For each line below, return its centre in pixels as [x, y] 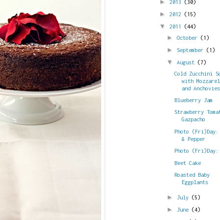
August [187, 62]
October [189, 37]
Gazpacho [194, 119]
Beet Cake [188, 163]
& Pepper [194, 138]
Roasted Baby [192, 174]
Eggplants [195, 182]
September [192, 50]
